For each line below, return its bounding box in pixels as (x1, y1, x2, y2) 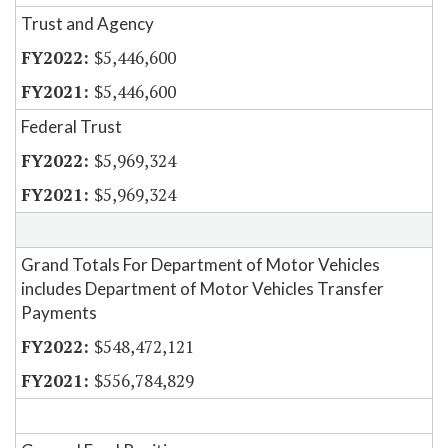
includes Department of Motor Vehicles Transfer (21, 278, 384, 300)
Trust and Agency (21, 13, 154, 35)
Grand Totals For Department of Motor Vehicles (21, 254, 380, 276)
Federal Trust (21, 116, 122, 138)
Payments (21, 302, 97, 324)
